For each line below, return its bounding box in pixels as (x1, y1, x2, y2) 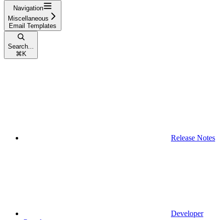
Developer (171, 209, 203, 218)
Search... (8, 42, 34, 50)
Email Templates (9, 22, 56, 29)
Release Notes (171, 133, 215, 142)
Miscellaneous (8, 14, 49, 22)
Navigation (13, 4, 43, 12)
